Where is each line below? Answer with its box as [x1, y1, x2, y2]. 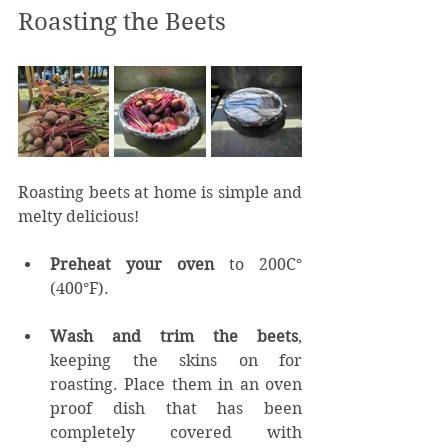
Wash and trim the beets [50, 326, 298, 346]
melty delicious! [18, 206, 139, 226]
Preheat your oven [50, 254, 214, 274]
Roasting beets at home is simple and [18, 182, 302, 202]
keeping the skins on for [50, 350, 302, 370]
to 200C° [214, 254, 302, 274]
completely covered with [50, 422, 302, 442]
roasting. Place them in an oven [50, 374, 302, 394]
